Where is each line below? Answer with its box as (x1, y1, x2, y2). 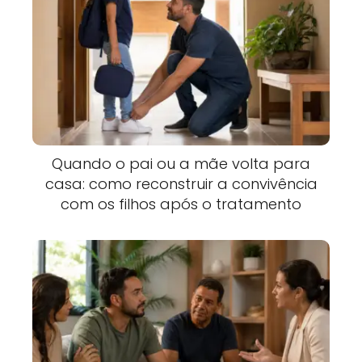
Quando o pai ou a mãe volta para (52, 154, 310, 175)
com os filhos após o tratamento (61, 194, 301, 215)
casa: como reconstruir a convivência (44, 174, 318, 195)
